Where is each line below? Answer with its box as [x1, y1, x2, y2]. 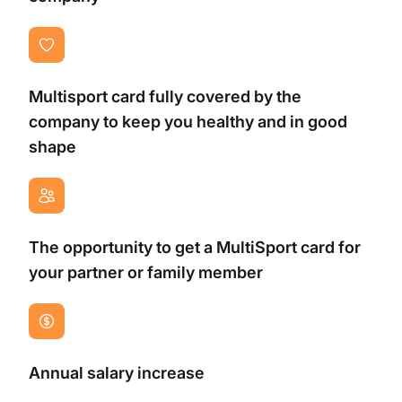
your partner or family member [29, 262, 263, 282]
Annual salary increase [29, 363, 205, 382]
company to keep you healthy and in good [29, 111, 347, 131]
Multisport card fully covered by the [29, 86, 301, 106]
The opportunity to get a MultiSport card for [29, 237, 361, 257]
